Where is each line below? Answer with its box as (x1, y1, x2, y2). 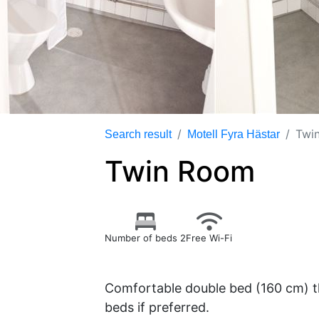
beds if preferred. (105, 300, 209, 315)
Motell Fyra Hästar (187, 128, 280, 140)
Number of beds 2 (105, 232, 186, 244)
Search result (105, 128, 172, 140)
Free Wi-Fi (186, 232, 232, 244)
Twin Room (105, 154, 255, 189)
